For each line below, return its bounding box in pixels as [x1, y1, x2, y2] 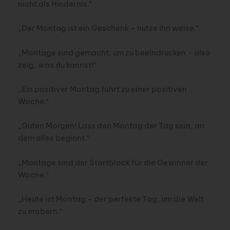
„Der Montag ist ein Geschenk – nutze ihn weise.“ [17, 23, 199, 33]
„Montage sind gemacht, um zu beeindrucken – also [17, 47, 210, 57]
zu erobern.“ [17, 206, 63, 216]
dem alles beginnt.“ [17, 133, 90, 143]
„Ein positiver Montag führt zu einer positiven [17, 84, 187, 94]
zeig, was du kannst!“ [17, 60, 97, 70]
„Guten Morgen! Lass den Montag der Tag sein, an [17, 121, 204, 131]
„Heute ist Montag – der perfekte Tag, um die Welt [17, 194, 204, 204]
